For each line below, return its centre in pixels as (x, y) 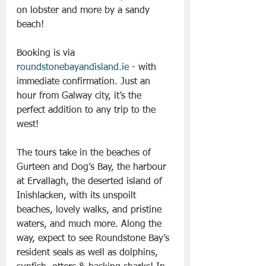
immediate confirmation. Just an (85, 82)
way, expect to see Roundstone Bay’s (94, 239)
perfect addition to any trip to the (88, 111)
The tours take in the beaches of (85, 153)
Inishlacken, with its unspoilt (78, 196)
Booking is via (47, 54)
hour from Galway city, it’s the (80, 96)
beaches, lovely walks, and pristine (91, 210)
